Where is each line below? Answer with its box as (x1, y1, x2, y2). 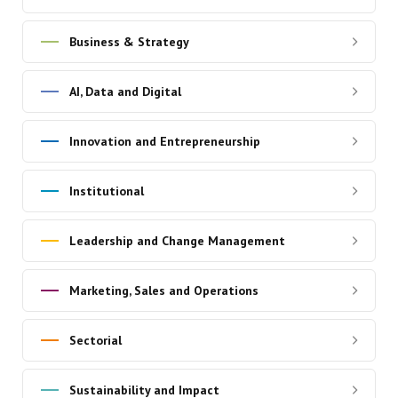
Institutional (68, 183, 144, 200)
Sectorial (68, 332, 122, 349)
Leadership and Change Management (68, 233, 285, 250)
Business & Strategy (68, 34, 189, 51)
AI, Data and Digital (68, 84, 181, 100)
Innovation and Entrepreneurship (68, 133, 260, 150)
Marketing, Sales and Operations (68, 283, 259, 299)
